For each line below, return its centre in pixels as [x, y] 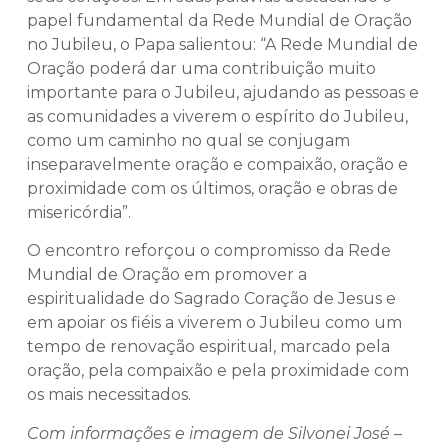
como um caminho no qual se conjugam [188, 140]
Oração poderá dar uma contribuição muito [201, 68]
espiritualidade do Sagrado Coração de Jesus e [211, 299]
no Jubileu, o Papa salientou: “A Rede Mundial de [222, 44]
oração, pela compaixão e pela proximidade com [218, 371]
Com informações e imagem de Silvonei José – [214, 433]
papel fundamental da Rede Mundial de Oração [219, 20]
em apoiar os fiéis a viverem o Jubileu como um [214, 323]
